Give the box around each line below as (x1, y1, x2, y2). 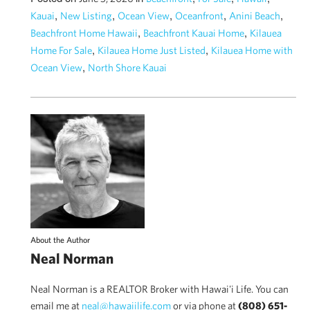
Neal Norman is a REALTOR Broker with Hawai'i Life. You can (30, 282, 289, 295)
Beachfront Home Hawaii (30, 26, 138, 39)
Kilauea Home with (211, 44, 293, 56)
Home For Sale (30, 44, 92, 56)
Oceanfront (175, 9, 224, 21)
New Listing (60, 9, 112, 21)
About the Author (30, 234, 90, 244)
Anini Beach (229, 9, 280, 21)
